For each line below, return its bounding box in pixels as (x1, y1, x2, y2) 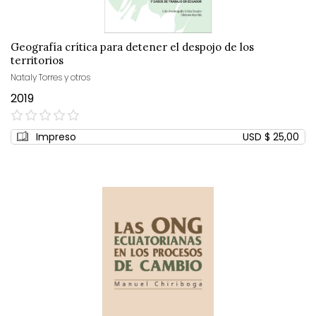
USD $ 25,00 (243, 130, 299, 145)
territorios (11, 54, 63, 68)
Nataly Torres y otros (11, 71, 90, 84)
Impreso (36, 130, 76, 145)
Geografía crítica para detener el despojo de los (11, 40, 254, 54)
